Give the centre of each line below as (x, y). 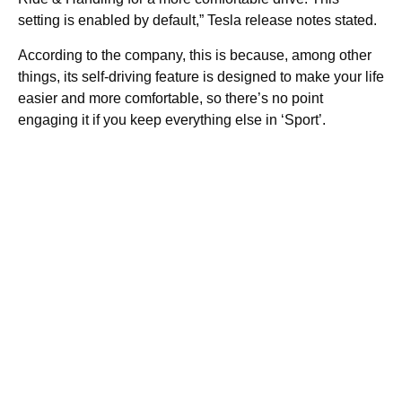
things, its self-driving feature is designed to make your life (201, 77)
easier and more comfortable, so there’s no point (170, 98)
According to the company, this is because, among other (195, 55)
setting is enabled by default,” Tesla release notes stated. (197, 20)
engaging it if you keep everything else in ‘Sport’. (172, 120)
